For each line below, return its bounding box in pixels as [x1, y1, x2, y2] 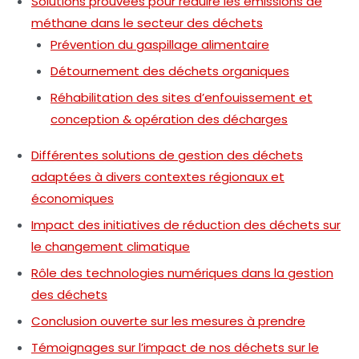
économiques [31, 189, 114, 207]
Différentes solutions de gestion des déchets [31, 146, 303, 163]
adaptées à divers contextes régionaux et [31, 167, 284, 185]
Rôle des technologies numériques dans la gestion [31, 264, 333, 281]
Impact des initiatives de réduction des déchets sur [31, 216, 341, 233]
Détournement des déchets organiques [50, 62, 289, 79]
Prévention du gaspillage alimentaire [50, 35, 269, 53]
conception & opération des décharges [50, 110, 288, 127]
